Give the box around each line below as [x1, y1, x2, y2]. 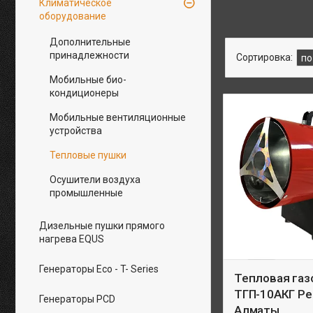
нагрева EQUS [39, 233, 104, 245]
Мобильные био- [50, 74, 126, 85]
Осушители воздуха [50, 174, 140, 185]
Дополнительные [50, 36, 131, 48]
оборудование [39, 10, 106, 22]
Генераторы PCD [39, 293, 115, 305]
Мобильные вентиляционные [50, 112, 186, 123]
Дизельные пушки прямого [39, 220, 165, 231]
